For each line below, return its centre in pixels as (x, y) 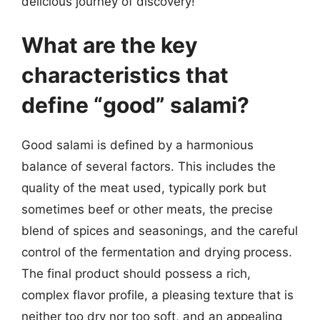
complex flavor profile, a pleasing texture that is (157, 295)
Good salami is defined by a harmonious (137, 145)
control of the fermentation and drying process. (157, 252)
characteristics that (125, 75)
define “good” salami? (135, 105)
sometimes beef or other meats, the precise (147, 209)
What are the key (110, 45)
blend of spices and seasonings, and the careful (160, 231)
